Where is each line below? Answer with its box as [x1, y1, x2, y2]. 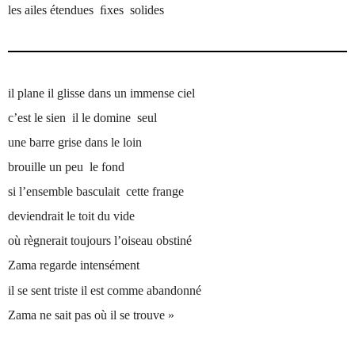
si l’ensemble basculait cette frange [8, 185, 185, 199]
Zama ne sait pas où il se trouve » [8, 307, 175, 322]
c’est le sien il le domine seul [8, 110, 158, 124]
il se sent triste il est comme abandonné [8, 283, 202, 297]
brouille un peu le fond [8, 159, 125, 174]
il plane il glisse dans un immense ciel [8, 86, 196, 100]
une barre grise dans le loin [8, 135, 143, 149]
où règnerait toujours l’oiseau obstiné [8, 234, 193, 248]
